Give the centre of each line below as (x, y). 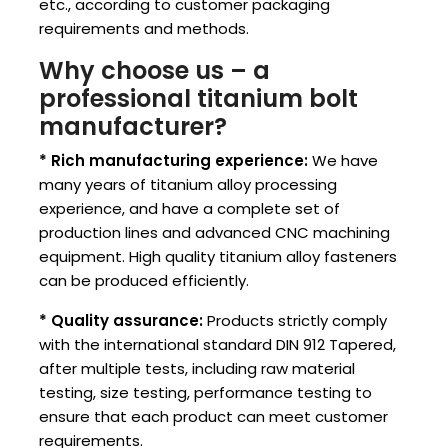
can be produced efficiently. (144, 281)
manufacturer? (133, 127)
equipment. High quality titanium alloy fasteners (218, 257)
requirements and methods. (144, 29)
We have (343, 161)
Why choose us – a (154, 71)
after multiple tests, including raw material (197, 369)
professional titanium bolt (198, 99)
